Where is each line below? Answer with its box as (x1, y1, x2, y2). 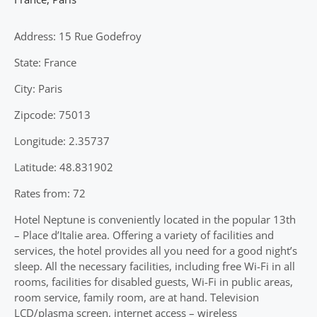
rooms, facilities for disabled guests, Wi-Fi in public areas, (14, 274, 293, 289)
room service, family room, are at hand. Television (14, 289, 259, 304)
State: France (14, 54, 76, 69)
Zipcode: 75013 (14, 107, 91, 122)
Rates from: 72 (14, 185, 86, 200)
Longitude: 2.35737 (14, 133, 110, 148)
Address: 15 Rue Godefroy (14, 28, 142, 43)
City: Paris (14, 81, 62, 96)
